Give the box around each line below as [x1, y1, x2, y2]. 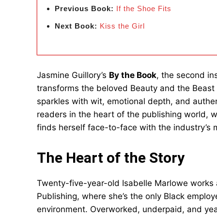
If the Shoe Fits [116, 4, 171, 13]
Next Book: [55, 22, 97, 30]
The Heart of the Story [37, 149, 185, 166]
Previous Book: [55, 4, 114, 13]
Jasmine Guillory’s [37, 70, 109, 80]
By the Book [109, 70, 156, 80]
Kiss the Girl [100, 22, 145, 30]
